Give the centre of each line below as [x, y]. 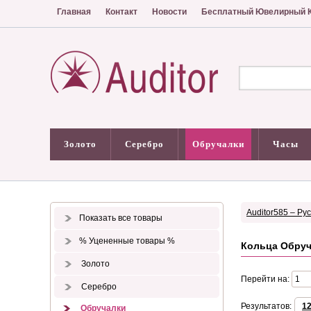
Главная [74, 12]
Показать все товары [121, 218]
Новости [169, 12]
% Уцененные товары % [127, 241]
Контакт [121, 12]
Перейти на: [266, 279]
